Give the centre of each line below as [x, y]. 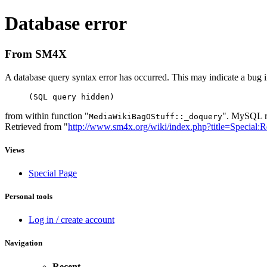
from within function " [47, 116]
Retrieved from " [36, 126]
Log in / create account [72, 220]
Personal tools [29, 197]
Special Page [53, 173]
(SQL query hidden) [72, 97]
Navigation [24, 243]
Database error [66, 24]
